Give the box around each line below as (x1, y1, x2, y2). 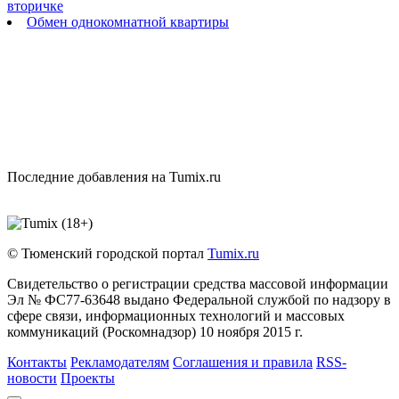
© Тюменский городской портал (7, 245, 208, 261)
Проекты (61, 370, 115, 386)
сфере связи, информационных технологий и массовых (7, 307, 345, 323)
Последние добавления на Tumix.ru (7, 168, 221, 184)
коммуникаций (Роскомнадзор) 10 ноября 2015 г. (7, 323, 303, 339)
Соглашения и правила (173, 354, 313, 370)
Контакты (7, 354, 67, 370)
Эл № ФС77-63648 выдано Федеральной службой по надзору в (7, 291, 391, 307)
